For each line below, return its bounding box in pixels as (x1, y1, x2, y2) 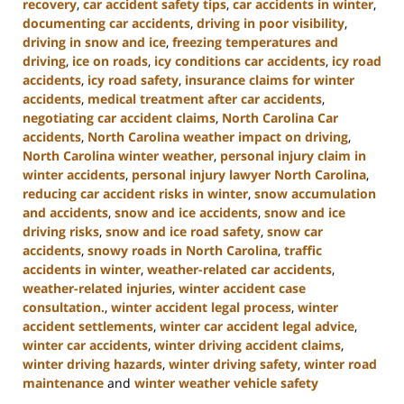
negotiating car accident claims (23, 108, 216, 126)
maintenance (23, 373, 104, 391)
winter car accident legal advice (160, 317, 354, 335)
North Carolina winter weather (23, 146, 214, 164)
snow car (267, 222, 323, 240)
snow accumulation (254, 184, 376, 202)
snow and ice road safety (106, 222, 261, 240)
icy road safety (87, 70, 179, 88)
